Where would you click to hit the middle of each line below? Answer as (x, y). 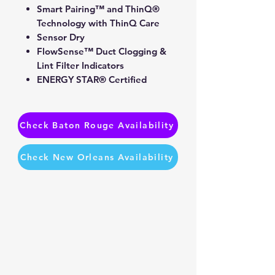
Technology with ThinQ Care (98, 23)
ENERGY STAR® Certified (92, 79)
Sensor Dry (61, 37)
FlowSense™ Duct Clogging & (102, 51)
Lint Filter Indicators (80, 65)
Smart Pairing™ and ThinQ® (98, 9)
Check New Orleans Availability (97, 157)
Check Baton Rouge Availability (97, 125)
